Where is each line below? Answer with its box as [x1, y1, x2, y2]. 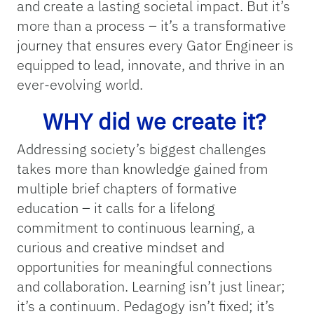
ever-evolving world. [17, 75, 146, 95]
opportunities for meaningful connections [17, 257, 273, 277]
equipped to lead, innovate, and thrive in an [17, 55, 285, 75]
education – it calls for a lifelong [17, 198, 215, 218]
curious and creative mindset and [17, 238, 224, 257]
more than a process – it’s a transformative [17, 16, 286, 36]
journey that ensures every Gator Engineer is [17, 36, 294, 55]
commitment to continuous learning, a [17, 218, 255, 238]
